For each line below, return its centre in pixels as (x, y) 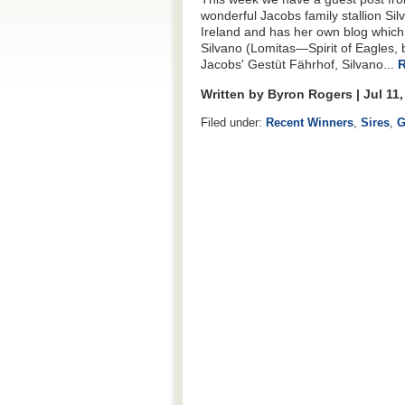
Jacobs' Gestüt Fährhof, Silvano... (299, 65)
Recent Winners (310, 122)
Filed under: (233, 122)
